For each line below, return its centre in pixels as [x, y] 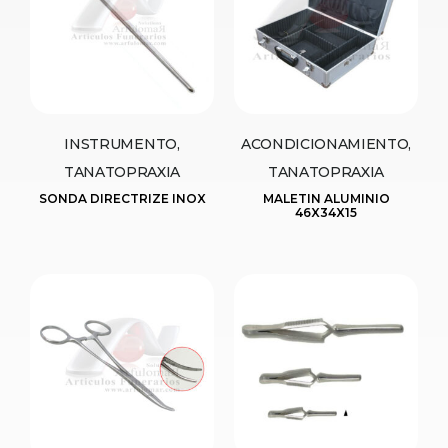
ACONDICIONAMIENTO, [326, 144]
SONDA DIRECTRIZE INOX [122, 199]
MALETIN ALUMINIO [326, 199]
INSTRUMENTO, [122, 144]
